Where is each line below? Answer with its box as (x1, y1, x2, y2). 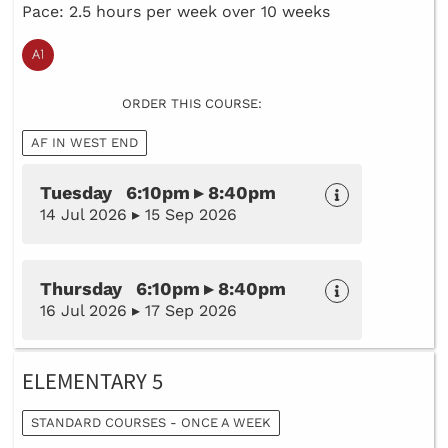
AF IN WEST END (31, 135, 138, 151)
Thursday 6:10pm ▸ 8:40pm (40, 278, 286, 300)
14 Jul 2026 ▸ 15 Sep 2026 (40, 205, 237, 225)
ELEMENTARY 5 (22, 367, 163, 398)
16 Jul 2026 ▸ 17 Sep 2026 (40, 301, 237, 321)
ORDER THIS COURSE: (122, 96, 262, 112)
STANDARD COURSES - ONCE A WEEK (31, 415, 271, 431)
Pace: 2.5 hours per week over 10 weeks (22, 2, 330, 22)
